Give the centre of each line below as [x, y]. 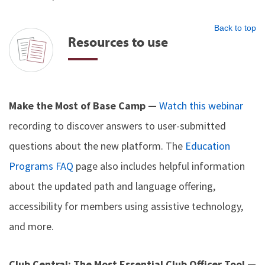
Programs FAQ [41, 166]
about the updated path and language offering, [112, 186]
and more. [31, 226]
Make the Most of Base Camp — [84, 106]
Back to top [235, 28]
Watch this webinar [201, 106]
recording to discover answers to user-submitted [117, 126]
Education [208, 146]
